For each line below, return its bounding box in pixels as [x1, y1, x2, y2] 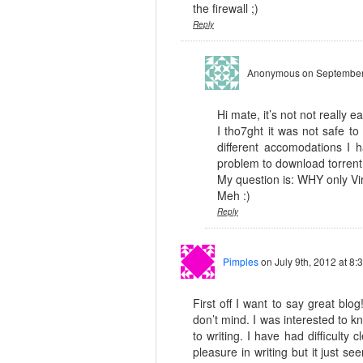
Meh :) [217, 186, 250, 203]
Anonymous [247, 65, 302, 79]
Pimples [223, 254, 258, 268]
